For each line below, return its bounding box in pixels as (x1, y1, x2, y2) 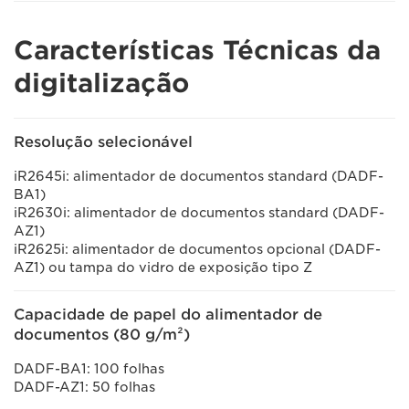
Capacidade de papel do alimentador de (14, 306, 322, 323)
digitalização (14, 68, 190, 99)
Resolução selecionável (14, 133, 193, 151)
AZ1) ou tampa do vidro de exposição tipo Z (14, 260, 312, 275)
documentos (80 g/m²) (14, 326, 190, 343)
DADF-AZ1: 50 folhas (14, 380, 155, 394)
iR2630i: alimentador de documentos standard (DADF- (14, 205, 384, 220)
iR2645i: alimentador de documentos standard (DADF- (14, 169, 383, 184)
